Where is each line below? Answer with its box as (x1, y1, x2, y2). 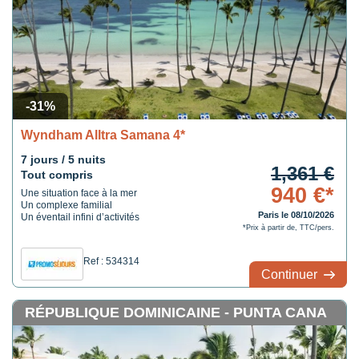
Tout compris (21, 168, 93, 181)
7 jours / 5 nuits (21, 153, 106, 166)
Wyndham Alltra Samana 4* (21, 128, 185, 142)
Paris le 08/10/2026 (257, 210, 334, 220)
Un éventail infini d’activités (21, 212, 139, 223)
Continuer (261, 268, 321, 281)
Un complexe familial (21, 200, 112, 211)
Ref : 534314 (83, 256, 139, 267)
